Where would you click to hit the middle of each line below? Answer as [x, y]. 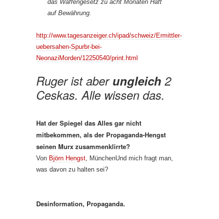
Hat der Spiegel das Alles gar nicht [89, 123]
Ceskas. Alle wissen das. [102, 95]
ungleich [139, 81]
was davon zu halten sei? [72, 169]
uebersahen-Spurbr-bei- [69, 47]
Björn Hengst [67, 158]
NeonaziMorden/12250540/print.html [87, 58]
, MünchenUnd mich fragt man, [129, 158]
